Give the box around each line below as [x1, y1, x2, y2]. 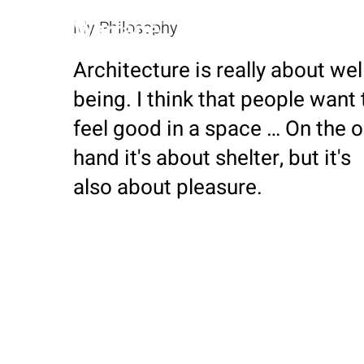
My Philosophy [73, 16, 178, 40]
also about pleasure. [73, 172, 262, 203]
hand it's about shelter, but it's [73, 143, 351, 174]
